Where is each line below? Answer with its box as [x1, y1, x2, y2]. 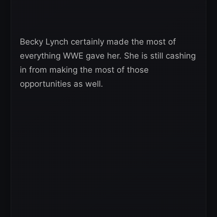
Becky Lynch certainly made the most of [20, 36, 176, 46]
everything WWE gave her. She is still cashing [20, 50, 196, 61]
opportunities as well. [20, 78, 103, 89]
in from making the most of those [20, 64, 149, 75]
